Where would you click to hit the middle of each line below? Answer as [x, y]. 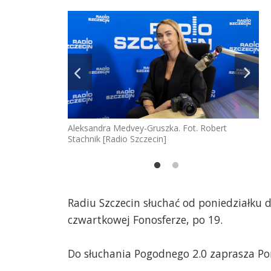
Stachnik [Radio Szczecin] [117, 139]
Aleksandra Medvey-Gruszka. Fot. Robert [147, 128]
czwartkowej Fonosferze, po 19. [145, 220]
